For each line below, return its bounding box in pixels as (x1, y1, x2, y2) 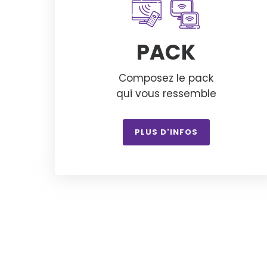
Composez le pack (119, 70, 214, 85)
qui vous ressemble (116, 86, 216, 101)
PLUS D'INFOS (134, 126, 198, 138)
